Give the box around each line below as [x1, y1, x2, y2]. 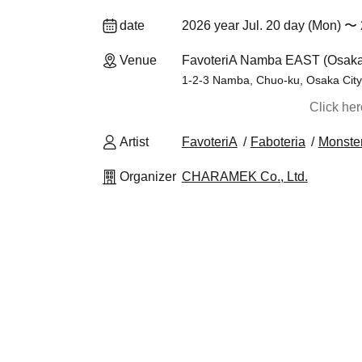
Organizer [120, 170, 176, 183]
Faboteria [250, 135, 305, 149]
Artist [120, 135, 149, 149]
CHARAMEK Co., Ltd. [181, 170, 308, 183]
